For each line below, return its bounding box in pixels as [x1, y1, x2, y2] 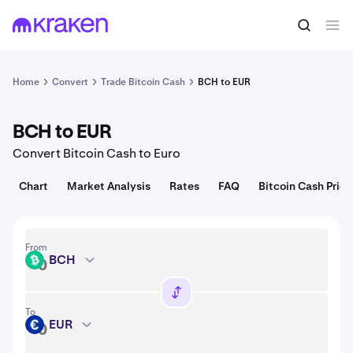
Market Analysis [67, 179, 150, 193]
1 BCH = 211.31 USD [13, 19, 132, 32]
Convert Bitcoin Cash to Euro [13, 145, 180, 162]
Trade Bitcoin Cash [101, 76, 185, 88]
